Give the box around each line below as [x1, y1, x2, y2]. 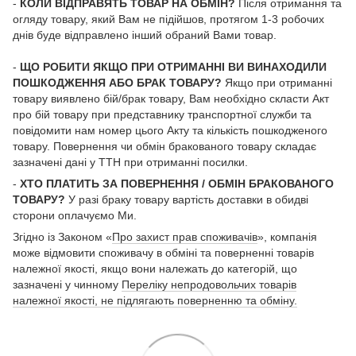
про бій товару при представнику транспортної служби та [13, 108, 311, 122]
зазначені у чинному [13, 278, 122, 292]
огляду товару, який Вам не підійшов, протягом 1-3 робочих [13, 13, 324, 26]
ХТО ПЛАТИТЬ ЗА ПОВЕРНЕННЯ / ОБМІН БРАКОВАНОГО [20, 177, 334, 191]
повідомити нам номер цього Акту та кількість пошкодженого [13, 124, 327, 137]
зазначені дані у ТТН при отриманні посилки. [13, 156, 248, 169]
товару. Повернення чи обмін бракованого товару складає [13, 140, 316, 153]
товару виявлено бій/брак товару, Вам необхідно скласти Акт [13, 92, 329, 106]
